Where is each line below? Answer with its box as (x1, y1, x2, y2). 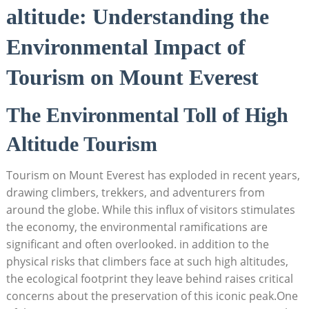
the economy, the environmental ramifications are (6, 219, 268, 235)
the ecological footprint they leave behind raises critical (6, 270, 293, 286)
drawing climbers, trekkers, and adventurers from (6, 184, 265, 200)
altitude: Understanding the (6, 3, 269, 29)
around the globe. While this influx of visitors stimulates (6, 201, 295, 217)
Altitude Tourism (6, 132, 157, 155)
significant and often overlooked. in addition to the (6, 236, 269, 252)
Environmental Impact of (6, 34, 246, 59)
